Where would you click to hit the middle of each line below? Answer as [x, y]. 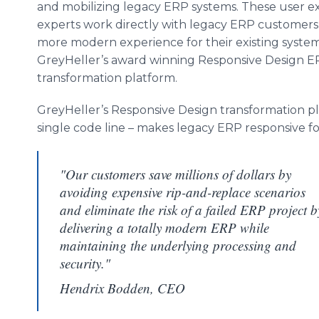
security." [85, 263]
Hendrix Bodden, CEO [122, 288]
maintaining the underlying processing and [178, 245]
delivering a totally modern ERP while [164, 228]
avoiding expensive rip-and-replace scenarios [183, 192]
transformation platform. [107, 78]
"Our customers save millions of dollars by [176, 174]
